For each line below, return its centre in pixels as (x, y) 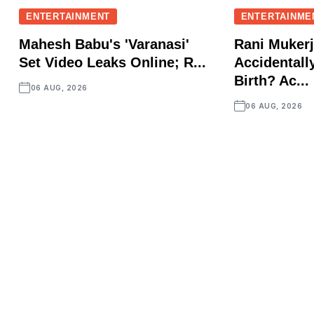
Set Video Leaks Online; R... (112, 63)
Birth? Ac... (271, 81)
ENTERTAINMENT (68, 17)
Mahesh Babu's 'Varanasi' (104, 45)
